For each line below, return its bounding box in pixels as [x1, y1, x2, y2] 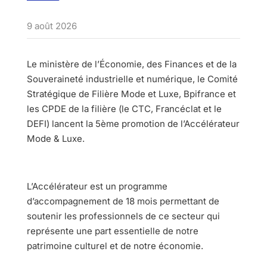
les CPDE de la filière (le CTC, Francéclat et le [26, 103, 222, 114]
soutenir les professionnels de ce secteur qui [26, 210, 220, 222]
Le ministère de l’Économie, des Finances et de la [26, 58, 237, 70]
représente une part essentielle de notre [26, 225, 198, 237]
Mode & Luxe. [26, 132, 85, 144]
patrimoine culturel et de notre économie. [26, 240, 203, 252]
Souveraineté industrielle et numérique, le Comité [26, 73, 238, 85]
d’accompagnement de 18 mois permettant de [26, 195, 219, 207]
